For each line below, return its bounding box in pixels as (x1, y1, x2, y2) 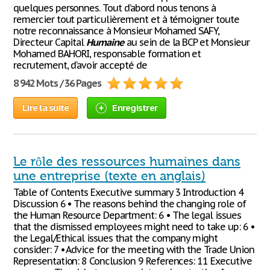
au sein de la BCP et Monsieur (124, 36, 250, 48)
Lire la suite (22, 102, 69, 113)
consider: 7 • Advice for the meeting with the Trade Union (13, 243, 254, 256)
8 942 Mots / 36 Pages (13, 77, 102, 89)
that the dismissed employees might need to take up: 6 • (13, 221, 254, 233)
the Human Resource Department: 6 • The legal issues (13, 209, 241, 221)
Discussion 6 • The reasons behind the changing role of (13, 198, 246, 210)
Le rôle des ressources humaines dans (13, 154, 240, 169)
